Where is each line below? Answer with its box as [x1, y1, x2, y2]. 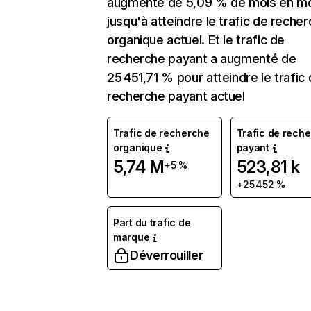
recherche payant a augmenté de [107, 51, 296, 66]
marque [113, 231, 150, 243]
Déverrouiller [130, 248, 203, 262]
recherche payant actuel [107, 89, 245, 103]
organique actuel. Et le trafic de [107, 33, 285, 47]
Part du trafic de [113, 217, 191, 228]
